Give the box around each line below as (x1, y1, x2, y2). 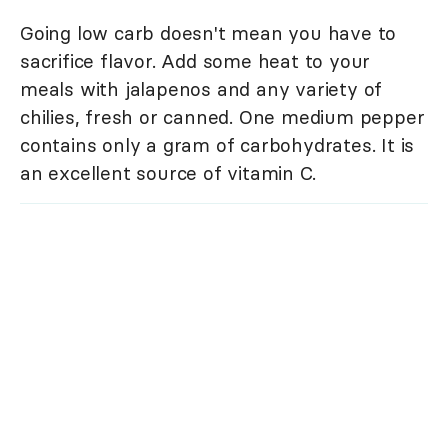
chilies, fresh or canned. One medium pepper (20, 105, 425, 130)
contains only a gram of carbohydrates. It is (20, 133, 415, 158)
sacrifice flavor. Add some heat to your (20, 49, 371, 74)
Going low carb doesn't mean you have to (20, 21, 397, 46)
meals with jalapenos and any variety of (20, 77, 383, 102)
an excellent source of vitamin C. (20, 161, 316, 186)
